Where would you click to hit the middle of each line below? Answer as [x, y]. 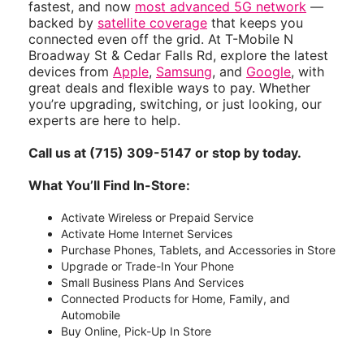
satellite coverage [152, 23]
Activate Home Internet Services [147, 234]
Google [269, 72]
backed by [63, 23]
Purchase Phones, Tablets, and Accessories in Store [198, 250]
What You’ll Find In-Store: [109, 186]
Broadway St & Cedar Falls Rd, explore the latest [178, 56]
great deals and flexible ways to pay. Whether [169, 88]
